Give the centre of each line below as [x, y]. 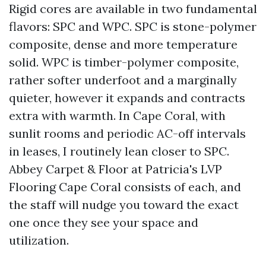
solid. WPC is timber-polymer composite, [124, 62]
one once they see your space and [104, 222]
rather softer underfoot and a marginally [123, 80]
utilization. [39, 240]
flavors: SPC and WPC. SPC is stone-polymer [133, 26]
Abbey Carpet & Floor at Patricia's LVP [115, 169]
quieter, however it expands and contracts [127, 98]
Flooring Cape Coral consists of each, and [125, 187]
